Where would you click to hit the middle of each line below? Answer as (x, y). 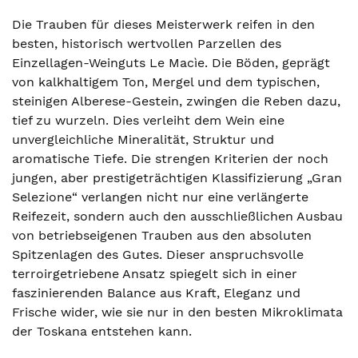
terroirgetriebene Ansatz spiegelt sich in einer (155, 274)
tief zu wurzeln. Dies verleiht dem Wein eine (148, 120)
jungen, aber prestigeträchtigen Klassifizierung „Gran (177, 178)
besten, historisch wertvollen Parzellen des (147, 44)
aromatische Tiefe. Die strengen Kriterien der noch (170, 159)
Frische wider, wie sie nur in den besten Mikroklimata (177, 312)
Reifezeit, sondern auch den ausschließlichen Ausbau (177, 216)
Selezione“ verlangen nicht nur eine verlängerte (160, 197)
